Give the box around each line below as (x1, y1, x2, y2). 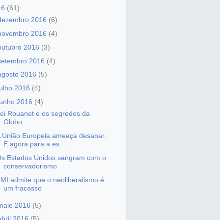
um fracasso (3, 184, 42, 192)
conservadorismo (3, 162, 57, 170)
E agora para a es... (3, 140, 65, 148)
